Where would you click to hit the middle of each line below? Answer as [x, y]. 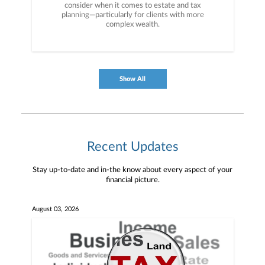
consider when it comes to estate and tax [132, 6]
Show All [132, 79]
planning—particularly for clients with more [132, 15]
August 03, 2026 [55, 209]
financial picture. [132, 180]
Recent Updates [132, 147]
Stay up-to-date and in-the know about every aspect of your [132, 170]
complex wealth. [132, 25]
